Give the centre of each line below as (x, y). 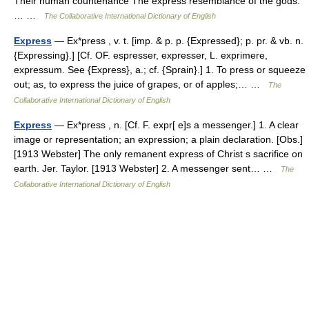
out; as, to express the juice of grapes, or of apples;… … (141, 84)
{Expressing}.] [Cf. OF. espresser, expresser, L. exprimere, (141, 56)
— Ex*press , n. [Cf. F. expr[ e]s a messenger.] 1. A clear (175, 125)
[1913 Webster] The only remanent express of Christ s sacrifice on (158, 154)
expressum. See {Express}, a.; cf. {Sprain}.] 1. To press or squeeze (160, 70)
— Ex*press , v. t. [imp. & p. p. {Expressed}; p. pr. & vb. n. (178, 41)
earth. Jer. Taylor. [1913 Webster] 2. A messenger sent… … (147, 169)
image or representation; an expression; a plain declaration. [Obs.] (158, 140)
